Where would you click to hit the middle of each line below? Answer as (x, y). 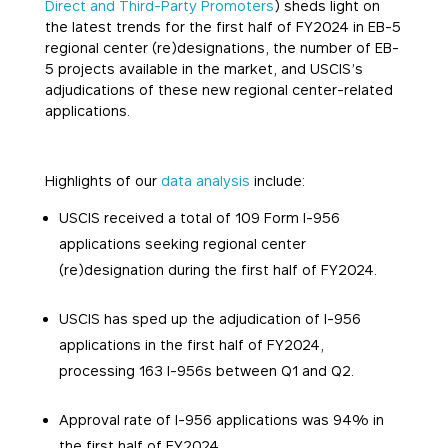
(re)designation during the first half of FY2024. (217, 270)
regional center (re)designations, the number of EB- (221, 48)
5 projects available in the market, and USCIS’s (203, 69)
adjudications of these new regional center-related (218, 90)
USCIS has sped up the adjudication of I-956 (209, 319)
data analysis (205, 181)
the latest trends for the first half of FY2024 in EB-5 (222, 27)
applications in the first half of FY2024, (191, 345)
